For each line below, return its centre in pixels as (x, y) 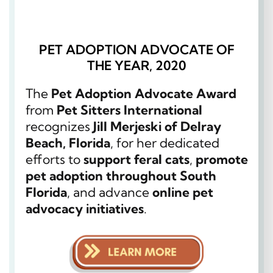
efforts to (55, 159)
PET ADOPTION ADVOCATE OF (136, 49)
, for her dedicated (165, 142)
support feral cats (136, 159)
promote (222, 159)
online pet (183, 192)
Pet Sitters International (129, 109)
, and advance (110, 192)
